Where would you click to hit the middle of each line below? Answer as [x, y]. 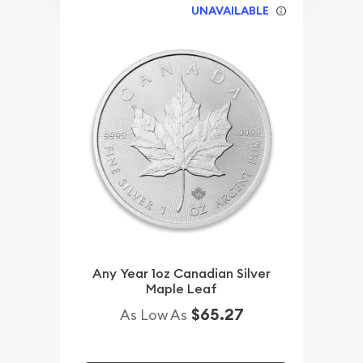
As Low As [153, 314]
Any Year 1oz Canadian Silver [181, 273]
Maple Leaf [181, 288]
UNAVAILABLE [231, 10]
